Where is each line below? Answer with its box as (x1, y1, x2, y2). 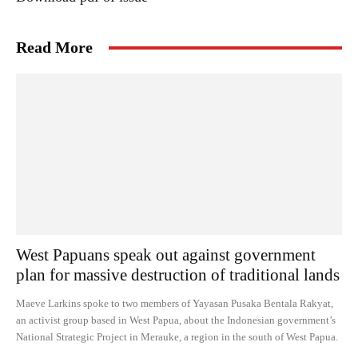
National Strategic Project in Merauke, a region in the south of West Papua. (16, 330, 338, 343)
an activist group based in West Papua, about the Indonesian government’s (16, 313, 336, 326)
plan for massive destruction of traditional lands (16, 265, 340, 284)
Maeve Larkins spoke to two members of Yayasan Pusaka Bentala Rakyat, (16, 296, 333, 309)
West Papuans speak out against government (16, 245, 316, 265)
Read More (16, 38, 93, 57)
